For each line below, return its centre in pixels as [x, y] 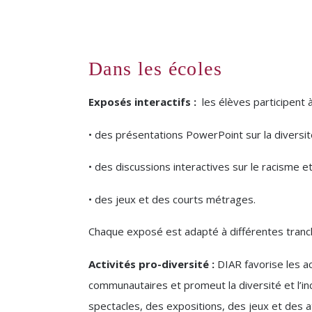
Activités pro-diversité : [153, 264]
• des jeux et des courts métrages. [172, 199]
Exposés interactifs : [142, 102]
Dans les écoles [155, 69]
